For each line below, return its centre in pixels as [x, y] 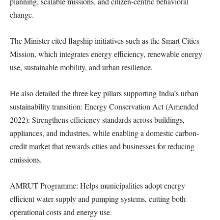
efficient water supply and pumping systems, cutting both [98, 199]
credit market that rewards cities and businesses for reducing [102, 146]
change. [22, 14]
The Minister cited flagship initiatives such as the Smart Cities [105, 41]
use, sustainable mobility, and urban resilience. [81, 67]
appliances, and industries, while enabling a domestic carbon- [104, 133]
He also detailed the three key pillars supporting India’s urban [104, 93]
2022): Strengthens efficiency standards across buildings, [97, 120]
